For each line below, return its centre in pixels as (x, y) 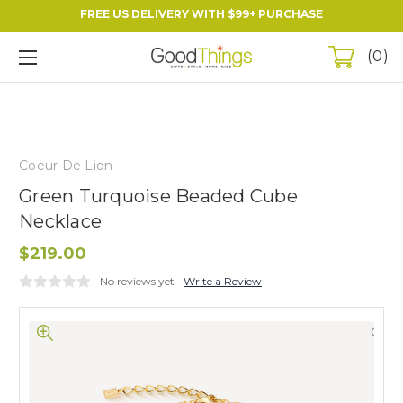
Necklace (60, 221)
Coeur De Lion (66, 165)
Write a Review (223, 281)
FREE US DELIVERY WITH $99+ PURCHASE (201, 14)
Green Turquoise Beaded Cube (158, 196)
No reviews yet (137, 281)
